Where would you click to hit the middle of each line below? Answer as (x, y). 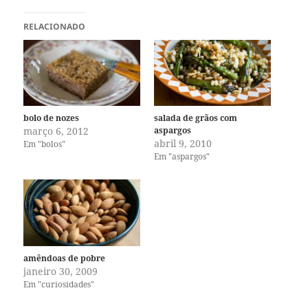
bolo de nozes (52, 118)
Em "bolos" (45, 144)
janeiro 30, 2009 (61, 272)
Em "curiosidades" (59, 285)
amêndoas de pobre (65, 258)
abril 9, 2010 (183, 144)
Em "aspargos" (182, 157)
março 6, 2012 (56, 131)
